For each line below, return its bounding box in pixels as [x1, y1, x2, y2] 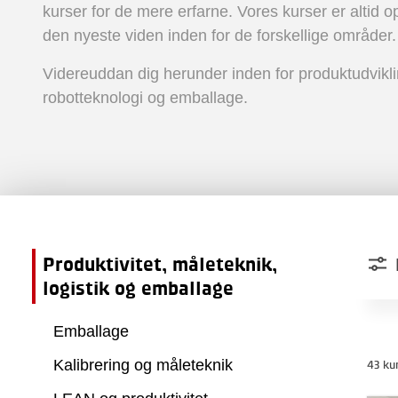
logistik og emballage [43, 277, 234, 298]
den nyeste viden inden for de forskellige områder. [43, 27, 396, 44]
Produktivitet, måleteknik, [43, 253, 277, 275]
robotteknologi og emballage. [43, 89, 248, 107]
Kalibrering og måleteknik [53, 356, 233, 374]
